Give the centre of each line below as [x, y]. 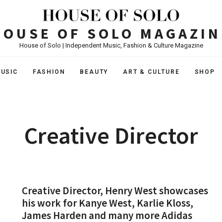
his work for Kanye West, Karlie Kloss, [108, 203]
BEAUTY [94, 72]
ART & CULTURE [151, 72]
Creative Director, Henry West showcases [115, 191]
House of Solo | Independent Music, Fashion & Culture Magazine [111, 45]
